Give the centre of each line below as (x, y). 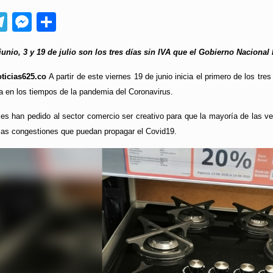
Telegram (48, 22)
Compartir (99, 22)
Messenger (80, 22)
